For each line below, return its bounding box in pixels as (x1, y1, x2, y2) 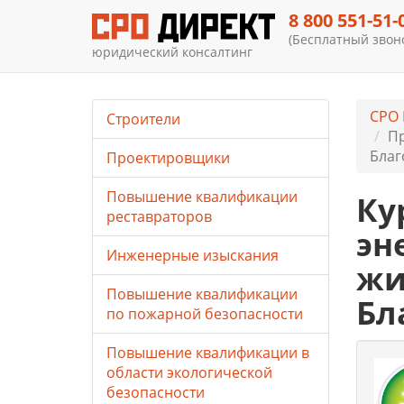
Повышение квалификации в (106, 343, 309, 363)
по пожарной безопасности (106, 304, 303, 324)
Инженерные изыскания (106, 245, 279, 265)
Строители (106, 109, 180, 129)
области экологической (106, 363, 272, 382)
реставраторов (106, 207, 212, 226)
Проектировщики (106, 148, 230, 168)
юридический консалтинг (92, 42, 252, 60)
